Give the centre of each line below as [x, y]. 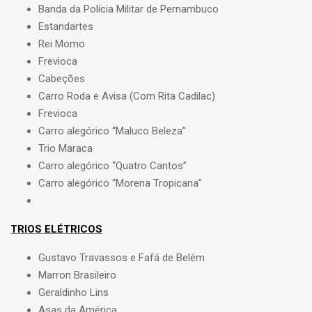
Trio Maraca [65, 149]
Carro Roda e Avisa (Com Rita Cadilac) [127, 96]
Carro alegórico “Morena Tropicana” [120, 184]
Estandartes [66, 27]
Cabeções [62, 79]
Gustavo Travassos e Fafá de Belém [122, 258]
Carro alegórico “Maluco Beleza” [112, 131]
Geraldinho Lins [73, 293]
